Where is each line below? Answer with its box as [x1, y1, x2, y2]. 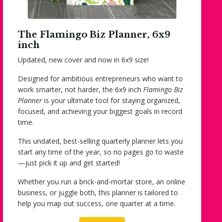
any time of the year [35, 147, 100, 157]
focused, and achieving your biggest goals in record [18, 106, 182, 116]
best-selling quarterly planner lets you [61, 136, 183, 146]
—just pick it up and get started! [18, 158, 120, 167]
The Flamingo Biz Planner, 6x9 [18, 29, 170, 40]
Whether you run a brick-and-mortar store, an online [18, 176, 185, 186]
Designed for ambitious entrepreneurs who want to [18, 73, 183, 83]
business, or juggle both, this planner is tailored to [18, 187, 178, 197]
